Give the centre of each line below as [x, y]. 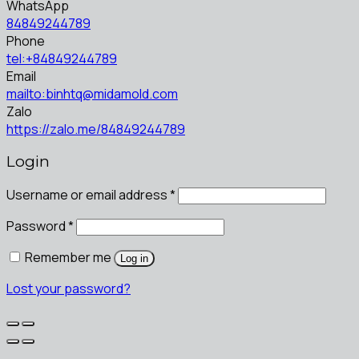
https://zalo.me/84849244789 [96, 129]
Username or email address [88, 195]
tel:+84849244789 [62, 58]
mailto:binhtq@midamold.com [92, 93]
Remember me [68, 258]
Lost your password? [69, 289]
